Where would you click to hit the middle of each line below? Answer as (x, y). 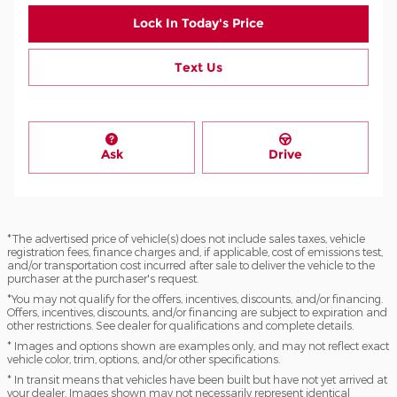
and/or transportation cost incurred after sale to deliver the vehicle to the (191, 265)
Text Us (198, 67)
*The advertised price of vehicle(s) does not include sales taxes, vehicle (186, 238)
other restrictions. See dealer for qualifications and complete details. (180, 325)
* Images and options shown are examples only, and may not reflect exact (198, 345)
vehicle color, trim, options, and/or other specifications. (144, 358)
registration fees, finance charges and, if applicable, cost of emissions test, (195, 251)
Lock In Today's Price (198, 23)
